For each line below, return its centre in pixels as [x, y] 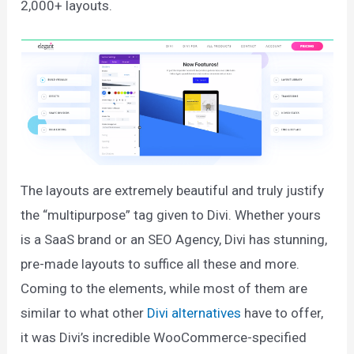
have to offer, [282, 313]
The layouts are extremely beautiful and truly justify [173, 190]
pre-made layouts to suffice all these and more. [160, 264]
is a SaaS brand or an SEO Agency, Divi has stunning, [174, 239]
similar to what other [84, 313]
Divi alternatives [194, 313]
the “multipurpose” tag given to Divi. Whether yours [171, 215]
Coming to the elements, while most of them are [164, 288]
